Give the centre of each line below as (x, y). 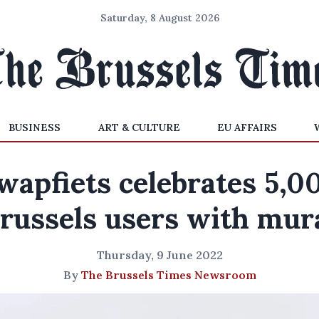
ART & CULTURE (139, 127)
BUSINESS (35, 127)
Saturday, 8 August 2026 (159, 18)
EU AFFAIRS (247, 127)
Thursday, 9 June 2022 (159, 255)
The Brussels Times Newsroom (168, 275)
